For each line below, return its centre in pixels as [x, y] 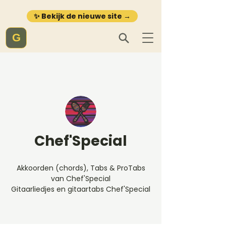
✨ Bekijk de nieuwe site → [82, 16]
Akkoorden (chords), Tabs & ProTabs [81, 168]
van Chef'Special [81, 179]
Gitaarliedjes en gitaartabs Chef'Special [81, 189]
